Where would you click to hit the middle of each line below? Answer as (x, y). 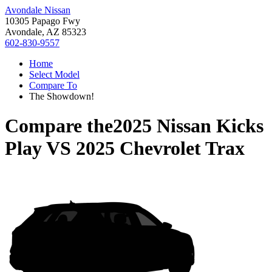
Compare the (59, 126)
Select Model (54, 74)
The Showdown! (62, 96)
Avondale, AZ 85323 (46, 32)
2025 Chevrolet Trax (160, 148)
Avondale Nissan (38, 10)
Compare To (53, 85)
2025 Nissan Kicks (188, 126)
